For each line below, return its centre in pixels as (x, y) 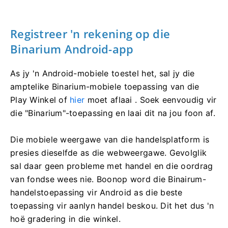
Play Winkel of (40, 99)
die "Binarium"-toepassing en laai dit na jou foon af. (113, 113)
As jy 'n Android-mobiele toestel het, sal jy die (103, 73)
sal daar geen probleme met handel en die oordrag (112, 166)
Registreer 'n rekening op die (90, 33)
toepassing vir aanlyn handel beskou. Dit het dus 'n (112, 205)
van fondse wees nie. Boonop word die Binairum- (108, 179)
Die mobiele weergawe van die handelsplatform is (110, 139)
